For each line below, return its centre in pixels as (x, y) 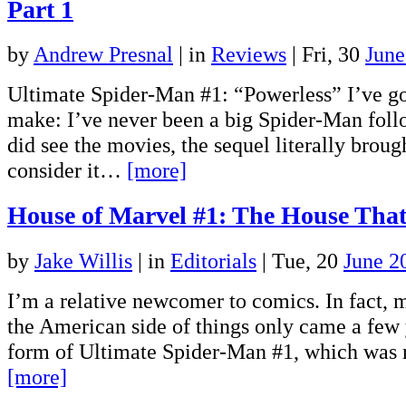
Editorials (213, 261)
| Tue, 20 (300, 261)
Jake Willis (83, 261)
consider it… (67, 170)
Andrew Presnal (103, 54)
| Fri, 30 (326, 54)
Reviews (249, 54)
